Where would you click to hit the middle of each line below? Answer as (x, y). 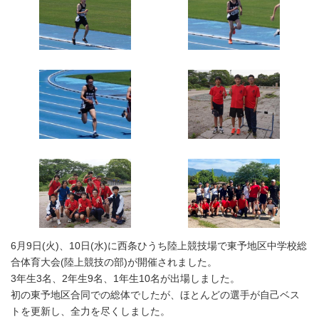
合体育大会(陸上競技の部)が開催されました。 (114, 262)
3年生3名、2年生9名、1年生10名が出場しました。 (125, 278)
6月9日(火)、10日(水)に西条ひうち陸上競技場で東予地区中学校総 (159, 245)
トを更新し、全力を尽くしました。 (90, 311)
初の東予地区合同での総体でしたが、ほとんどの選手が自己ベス (155, 294)
